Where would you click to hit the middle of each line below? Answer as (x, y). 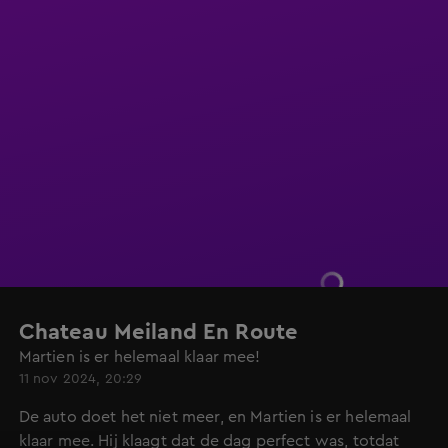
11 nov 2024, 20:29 (80, 379)
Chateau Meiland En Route (158, 332)
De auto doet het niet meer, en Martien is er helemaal (215, 417)
